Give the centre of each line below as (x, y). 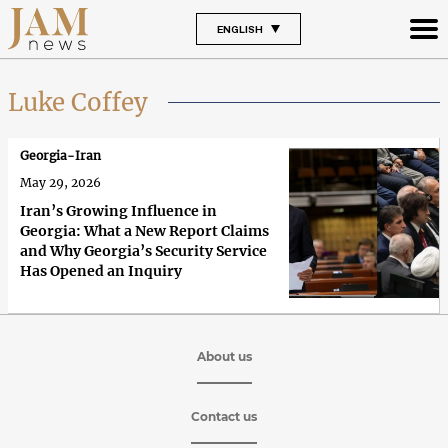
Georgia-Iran (60, 155)
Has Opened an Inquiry (101, 270)
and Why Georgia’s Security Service (143, 250)
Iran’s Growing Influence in (118, 210)
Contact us (224, 416)
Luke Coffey (78, 102)
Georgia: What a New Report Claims (144, 230)
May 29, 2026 (60, 182)
